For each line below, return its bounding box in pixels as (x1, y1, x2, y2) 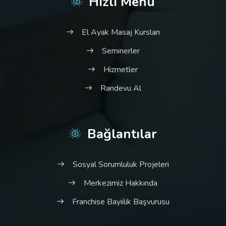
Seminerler (101, 45, 140, 56)
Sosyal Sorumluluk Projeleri (72, 158, 169, 170)
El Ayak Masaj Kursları (81, 26, 160, 38)
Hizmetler (103, 64, 138, 75)
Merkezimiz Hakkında (84, 177, 157, 189)
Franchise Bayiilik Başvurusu (72, 196, 169, 207)
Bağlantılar (87, 125, 157, 143)
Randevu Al (100, 82, 141, 94)
